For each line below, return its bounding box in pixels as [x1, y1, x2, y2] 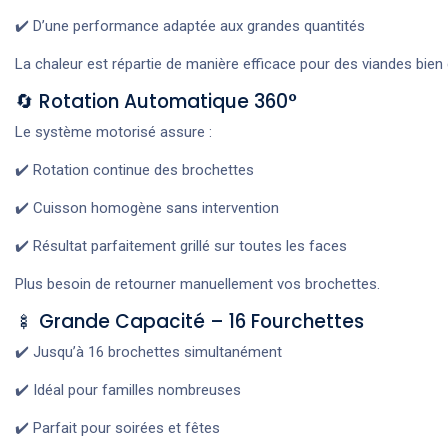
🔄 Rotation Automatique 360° [15, 87, 297, 115]
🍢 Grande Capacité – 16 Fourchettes [15, 307, 364, 335]
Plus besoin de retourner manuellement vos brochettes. [15, 274, 380, 293]
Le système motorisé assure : [15, 122, 212, 141]
